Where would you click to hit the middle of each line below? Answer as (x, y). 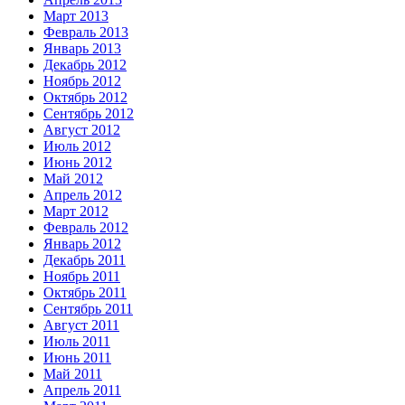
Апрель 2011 (82, 390)
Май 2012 (73, 178)
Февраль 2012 (86, 227)
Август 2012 (82, 129)
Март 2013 (76, 15)
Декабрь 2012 (85, 64)
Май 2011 (73, 373)
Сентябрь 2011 (88, 308)
